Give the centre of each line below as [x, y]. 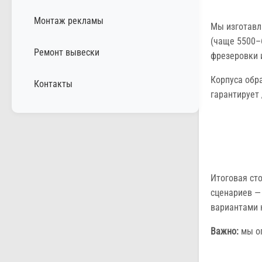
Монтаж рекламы [69, 20]
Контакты [53, 84]
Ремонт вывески [67, 52]
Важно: [225, 232]
